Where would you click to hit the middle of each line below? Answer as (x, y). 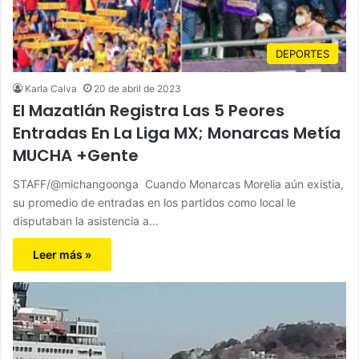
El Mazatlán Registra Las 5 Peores (149, 110)
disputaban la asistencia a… (86, 220)
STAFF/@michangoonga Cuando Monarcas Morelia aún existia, (178, 184)
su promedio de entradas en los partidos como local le (154, 202)
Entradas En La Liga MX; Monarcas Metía (177, 133)
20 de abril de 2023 (137, 88)
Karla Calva (51, 88)
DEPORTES (303, 53)
